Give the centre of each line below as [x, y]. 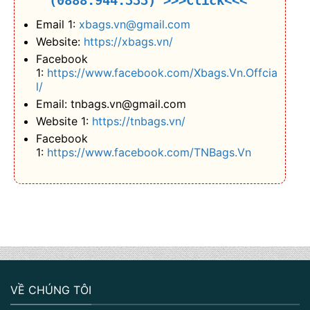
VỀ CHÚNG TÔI [51, 290]
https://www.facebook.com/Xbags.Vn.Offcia [162, 73]
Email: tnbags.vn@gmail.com [111, 104]
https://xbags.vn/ [128, 42]
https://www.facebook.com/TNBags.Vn [149, 153]
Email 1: [57, 25]
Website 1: [64, 121]
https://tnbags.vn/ [138, 121]
